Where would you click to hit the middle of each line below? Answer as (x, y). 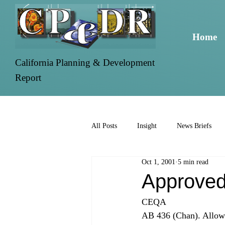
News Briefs (194, 126)
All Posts (104, 126)
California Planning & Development (85, 62)
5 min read (193, 162)
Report (28, 77)
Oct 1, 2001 (158, 162)
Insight (147, 126)
